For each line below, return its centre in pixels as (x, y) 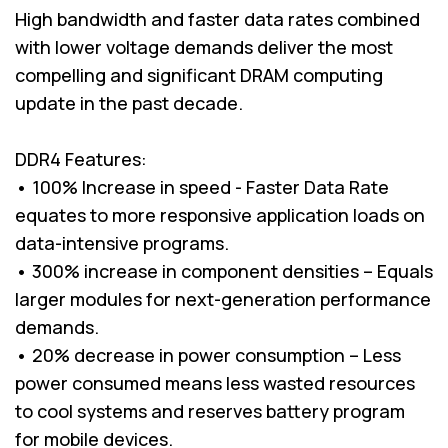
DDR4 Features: (81, 158)
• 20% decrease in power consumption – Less (208, 354)
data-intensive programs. (122, 242)
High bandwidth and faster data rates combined (217, 18)
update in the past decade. (129, 102)
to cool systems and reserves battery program (210, 410)
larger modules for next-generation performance (223, 298)
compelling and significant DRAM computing (199, 74)
